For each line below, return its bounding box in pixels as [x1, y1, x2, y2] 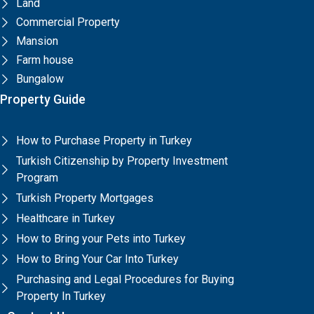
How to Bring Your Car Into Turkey [15, 252, 179, 266]
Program [15, 171, 58, 184]
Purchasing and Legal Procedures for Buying [15, 273, 234, 286]
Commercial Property [15, 15, 120, 29]
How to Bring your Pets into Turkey [15, 232, 186, 245]
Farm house [15, 53, 74, 67]
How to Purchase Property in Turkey [15, 134, 192, 147]
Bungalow [15, 72, 64, 86]
